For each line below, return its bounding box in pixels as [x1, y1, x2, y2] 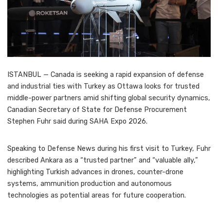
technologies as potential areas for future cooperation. [7, 191, 186, 200]
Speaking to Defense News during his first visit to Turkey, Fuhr [7, 145, 211, 153]
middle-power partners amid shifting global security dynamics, [7, 94, 210, 103]
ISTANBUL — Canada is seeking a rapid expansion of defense [7, 71, 204, 79]
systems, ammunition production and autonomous [7, 180, 172, 188]
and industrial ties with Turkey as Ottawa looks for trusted [7, 82, 200, 91]
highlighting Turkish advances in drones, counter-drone [7, 168, 183, 177]
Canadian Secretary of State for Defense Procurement [7, 106, 187, 114]
